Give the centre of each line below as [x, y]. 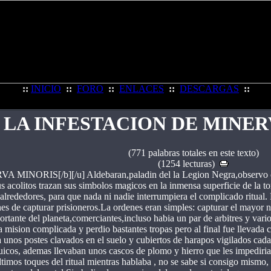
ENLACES [142, 89]
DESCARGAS [209, 89]
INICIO [46, 89]
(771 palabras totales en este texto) [193, 153]
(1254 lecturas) [189, 164]
